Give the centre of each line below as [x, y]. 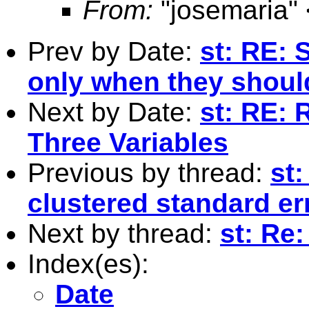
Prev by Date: [114, 51]
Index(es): [88, 263]
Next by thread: [124, 233]
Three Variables [128, 142]
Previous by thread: [149, 172]
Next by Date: [114, 112]
